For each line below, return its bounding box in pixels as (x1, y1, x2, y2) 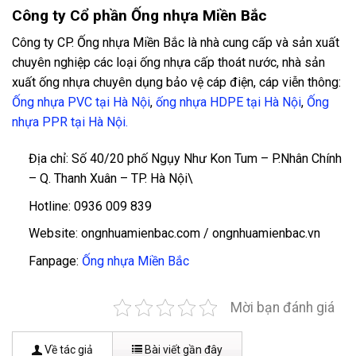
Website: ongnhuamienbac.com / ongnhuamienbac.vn (28, 226, 320, 242)
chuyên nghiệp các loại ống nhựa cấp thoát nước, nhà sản (12, 55, 325, 71)
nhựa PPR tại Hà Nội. (12, 114, 128, 130)
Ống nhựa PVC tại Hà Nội (12, 95, 150, 110)
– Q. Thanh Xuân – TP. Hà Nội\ (28, 170, 193, 186)
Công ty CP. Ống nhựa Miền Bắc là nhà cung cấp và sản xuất (12, 35, 339, 51)
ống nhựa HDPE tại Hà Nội (156, 95, 301, 110)
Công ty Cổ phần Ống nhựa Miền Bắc (12, 6, 267, 25)
